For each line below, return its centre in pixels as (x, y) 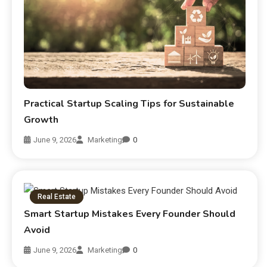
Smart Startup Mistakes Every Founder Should (130, 214)
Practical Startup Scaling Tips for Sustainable (129, 103)
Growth (41, 119)
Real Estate (57, 196)
